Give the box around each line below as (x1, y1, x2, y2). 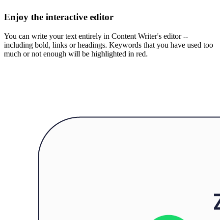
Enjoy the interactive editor (4, 11, 113, 22)
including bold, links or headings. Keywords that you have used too (4, 40, 213, 49)
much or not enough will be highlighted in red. (4, 49, 148, 58)
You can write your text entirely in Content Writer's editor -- (4, 31, 188, 40)
